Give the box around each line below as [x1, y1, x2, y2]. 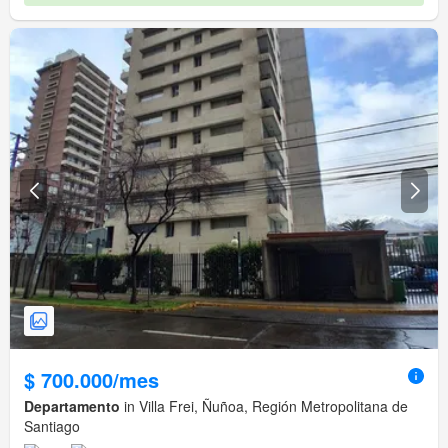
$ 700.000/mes [24, 365, 159, 395]
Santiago [24, 416, 80, 437]
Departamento [24, 396, 120, 417]
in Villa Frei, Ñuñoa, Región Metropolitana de [120, 396, 408, 417]
